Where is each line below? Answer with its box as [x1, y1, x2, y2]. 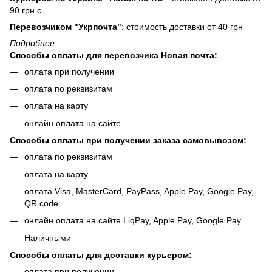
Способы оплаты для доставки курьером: [10, 250, 192, 260]
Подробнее [10, 38, 55, 48]
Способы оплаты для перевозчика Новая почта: [10, 50, 217, 60]
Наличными [24, 233, 71, 243]
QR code [24, 198, 58, 208]
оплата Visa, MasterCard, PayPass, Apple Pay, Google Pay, [24, 186, 254, 196]
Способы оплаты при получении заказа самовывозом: [10, 135, 246, 146]
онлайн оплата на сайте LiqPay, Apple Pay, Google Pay [24, 216, 241, 226]
